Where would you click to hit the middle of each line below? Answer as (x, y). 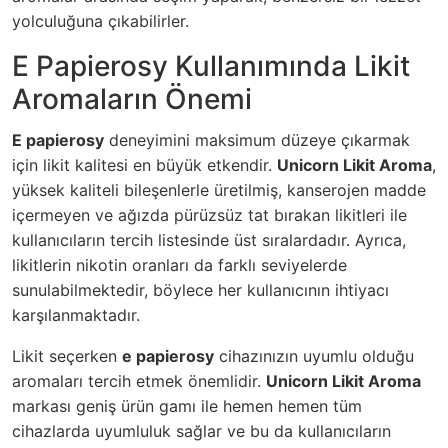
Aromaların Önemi (132, 99)
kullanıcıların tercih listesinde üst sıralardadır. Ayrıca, (209, 240)
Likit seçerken (67, 356)
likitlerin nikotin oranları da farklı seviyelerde (179, 265)
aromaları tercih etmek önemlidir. (139, 381)
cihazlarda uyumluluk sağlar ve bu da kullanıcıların (201, 431)
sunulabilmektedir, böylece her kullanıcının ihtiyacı (200, 290)
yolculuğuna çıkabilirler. (100, 21)
